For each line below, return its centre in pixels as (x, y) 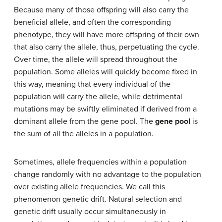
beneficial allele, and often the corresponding (92, 22)
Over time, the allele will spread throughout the (96, 59)
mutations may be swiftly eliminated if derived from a (105, 109)
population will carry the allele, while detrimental (98, 96)
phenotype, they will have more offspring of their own (107, 34)
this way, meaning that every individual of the (92, 84)
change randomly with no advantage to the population (108, 174)
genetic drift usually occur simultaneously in (90, 211)
